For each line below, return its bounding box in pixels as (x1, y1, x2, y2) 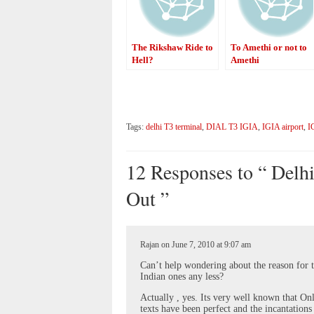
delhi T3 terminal (146, 122, 202, 132)
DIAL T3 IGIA (206, 122, 258, 132)
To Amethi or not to (231, 41, 307, 53)
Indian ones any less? (140, 271, 224, 282)
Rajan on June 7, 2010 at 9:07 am (140, 239, 251, 250)
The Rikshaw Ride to (132, 41, 213, 53)
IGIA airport (262, 122, 303, 132)
